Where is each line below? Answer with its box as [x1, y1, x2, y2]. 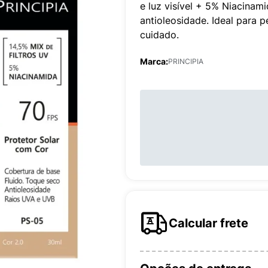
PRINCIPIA [168, 57, 203, 66]
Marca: [140, 56, 168, 66]
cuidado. [140, 29, 179, 41]
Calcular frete [169, 216, 248, 230]
